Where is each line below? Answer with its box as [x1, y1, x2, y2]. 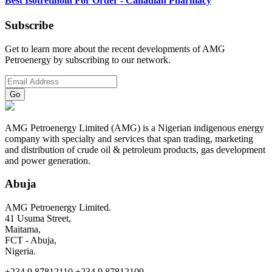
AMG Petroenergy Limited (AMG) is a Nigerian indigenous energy [5, 122, 264, 133]
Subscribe [5, 18, 53, 32]
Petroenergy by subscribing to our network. [5, 54, 171, 65]
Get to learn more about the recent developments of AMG [5, 43, 225, 54]
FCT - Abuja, [5, 235, 56, 246]
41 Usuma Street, [5, 213, 71, 224]
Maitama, [5, 224, 41, 235]
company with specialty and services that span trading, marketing [5, 133, 253, 144]
